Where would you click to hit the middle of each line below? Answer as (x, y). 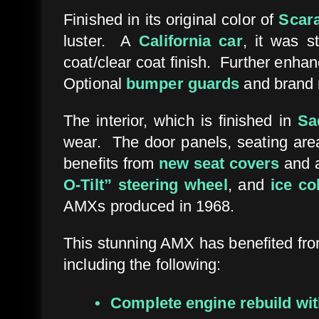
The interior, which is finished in (181, 120)
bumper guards (183, 83)
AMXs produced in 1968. (149, 206)
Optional (95, 83)
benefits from (111, 163)
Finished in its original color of (171, 19)
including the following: (142, 264)
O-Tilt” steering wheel (146, 184)
